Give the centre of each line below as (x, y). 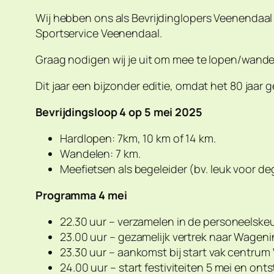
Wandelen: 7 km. (102, 154)
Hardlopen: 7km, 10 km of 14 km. (138, 139)
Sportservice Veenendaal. (100, 33)
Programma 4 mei (81, 195)
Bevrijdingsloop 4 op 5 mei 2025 (119, 112)
